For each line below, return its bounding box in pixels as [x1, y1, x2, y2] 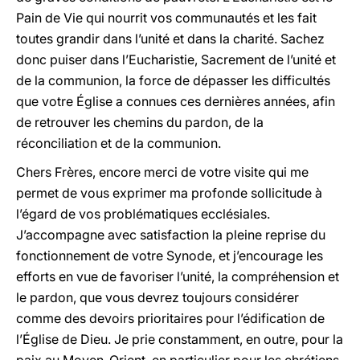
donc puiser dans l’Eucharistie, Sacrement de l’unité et [16, 51, 336, 67]
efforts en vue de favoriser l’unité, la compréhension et [16, 268, 339, 284]
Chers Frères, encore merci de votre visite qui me [16, 164, 309, 180]
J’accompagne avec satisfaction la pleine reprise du [16, 227, 325, 243]
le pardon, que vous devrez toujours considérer [16, 289, 299, 305]
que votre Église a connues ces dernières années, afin [16, 93, 335, 109]
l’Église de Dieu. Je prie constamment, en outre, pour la [16, 331, 343, 347]
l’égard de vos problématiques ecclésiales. [16, 206, 270, 222]
